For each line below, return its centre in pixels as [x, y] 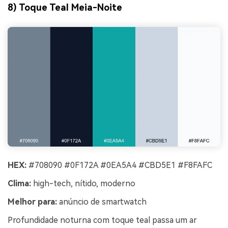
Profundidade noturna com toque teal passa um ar [102, 220]
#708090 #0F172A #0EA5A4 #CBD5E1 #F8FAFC [119, 165]
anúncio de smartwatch [102, 202]
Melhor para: [32, 202]
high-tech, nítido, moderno [83, 184]
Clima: [19, 184]
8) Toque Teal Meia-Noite [65, 8]
